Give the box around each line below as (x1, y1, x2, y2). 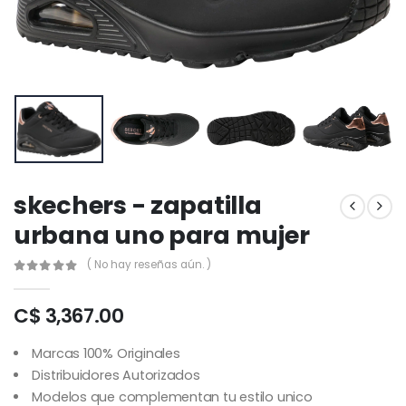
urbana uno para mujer (14, 217, 310, 252)
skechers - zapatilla (14, 188, 262, 222)
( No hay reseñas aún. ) (86, 257, 211, 273)
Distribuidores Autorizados (32, 365, 200, 384)
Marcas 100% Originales (32, 343, 180, 362)
